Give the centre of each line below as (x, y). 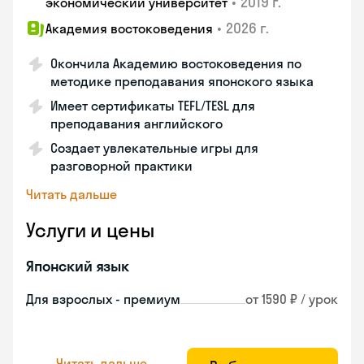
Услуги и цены (90, 230)
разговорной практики (121, 166)
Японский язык (78, 266)
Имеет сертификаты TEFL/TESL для (153, 106)
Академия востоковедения (129, 28)
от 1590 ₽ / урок (292, 299)
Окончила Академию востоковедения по (176, 63)
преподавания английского (136, 123)
